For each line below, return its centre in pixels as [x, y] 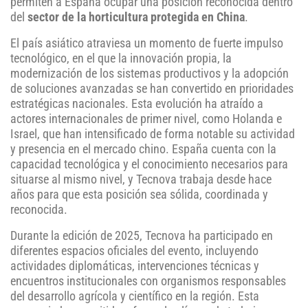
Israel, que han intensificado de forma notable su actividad [153, 134]
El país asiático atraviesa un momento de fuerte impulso [147, 44]
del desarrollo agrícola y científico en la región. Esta [135, 297]
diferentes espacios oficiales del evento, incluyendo [134, 251]
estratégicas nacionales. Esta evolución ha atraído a [137, 104]
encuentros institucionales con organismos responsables [148, 282]
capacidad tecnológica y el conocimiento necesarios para [149, 165]
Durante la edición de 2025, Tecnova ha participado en [142, 236]
